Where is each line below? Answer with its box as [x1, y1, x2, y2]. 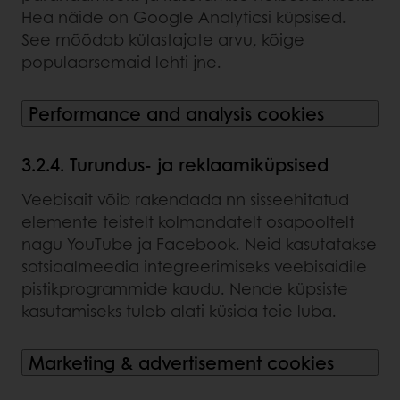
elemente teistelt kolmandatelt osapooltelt [21, 209, 354, 233]
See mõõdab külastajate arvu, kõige [21, 27, 304, 51]
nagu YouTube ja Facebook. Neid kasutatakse [21, 231, 377, 255]
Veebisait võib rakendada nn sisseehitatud [21, 187, 349, 211]
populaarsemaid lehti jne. [21, 49, 221, 73]
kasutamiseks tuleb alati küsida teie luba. [21, 298, 337, 322]
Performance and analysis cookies [29, 100, 324, 126]
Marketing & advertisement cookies [29, 349, 334, 375]
